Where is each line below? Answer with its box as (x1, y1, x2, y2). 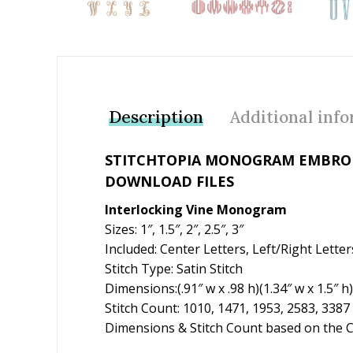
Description (109, 106, 203, 128)
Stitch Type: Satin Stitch (105, 260, 243, 278)
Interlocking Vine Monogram (105, 201, 287, 219)
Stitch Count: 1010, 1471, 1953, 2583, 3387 (105, 299, 350, 318)
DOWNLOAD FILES (105, 172, 234, 191)
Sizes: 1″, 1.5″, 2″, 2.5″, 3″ (105, 221, 243, 239)
